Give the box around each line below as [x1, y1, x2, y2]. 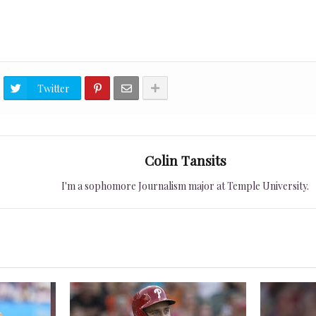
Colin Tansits [144, 151, 226, 170]
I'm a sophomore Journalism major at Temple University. [61, 179, 309, 193]
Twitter [37, 82, 70, 96]
